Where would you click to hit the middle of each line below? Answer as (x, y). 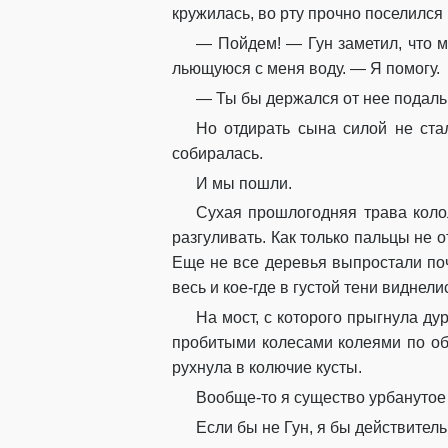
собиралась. (217, 153)
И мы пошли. (244, 183)
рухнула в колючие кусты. (267, 368)
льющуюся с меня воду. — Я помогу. (306, 69)
